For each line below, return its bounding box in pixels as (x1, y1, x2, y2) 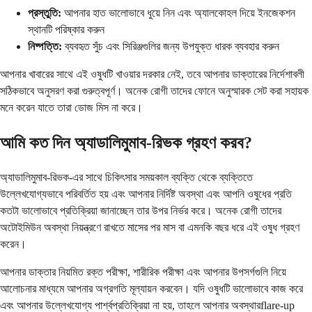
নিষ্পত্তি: (28, 40, 62, 53)
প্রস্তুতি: (28, 7, 61, 19)
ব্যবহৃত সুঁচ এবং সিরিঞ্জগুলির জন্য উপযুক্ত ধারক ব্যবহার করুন (62, 40, 279, 53)
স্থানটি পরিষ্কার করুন (28, 24, 104, 36)
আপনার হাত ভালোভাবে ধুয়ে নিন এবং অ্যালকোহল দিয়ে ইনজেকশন (61, 7, 295, 19)
